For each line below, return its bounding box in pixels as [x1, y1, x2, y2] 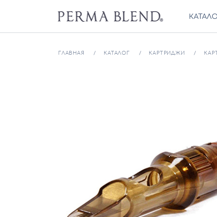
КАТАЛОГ [104, 51, 130, 56]
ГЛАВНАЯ [58, 51, 85, 56]
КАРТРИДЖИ [149, 51, 185, 56]
